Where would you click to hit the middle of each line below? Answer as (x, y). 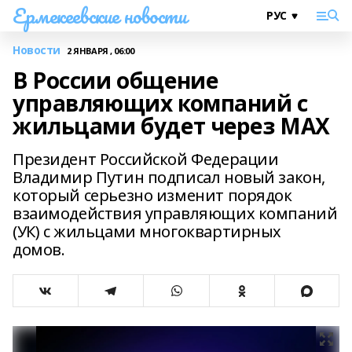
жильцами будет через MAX (171, 126)
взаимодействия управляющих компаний (175, 213)
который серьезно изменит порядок (152, 195)
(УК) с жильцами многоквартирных (147, 231)
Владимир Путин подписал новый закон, (169, 177)
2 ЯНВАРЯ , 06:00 (101, 50)
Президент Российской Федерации (146, 159)
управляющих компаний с (160, 103)
